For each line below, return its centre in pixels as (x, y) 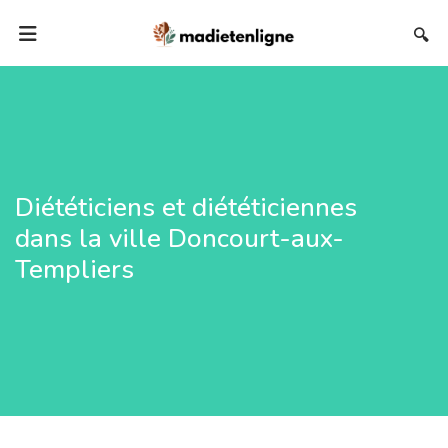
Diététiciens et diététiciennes (186, 207)
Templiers (74, 269)
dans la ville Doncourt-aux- (179, 238)
